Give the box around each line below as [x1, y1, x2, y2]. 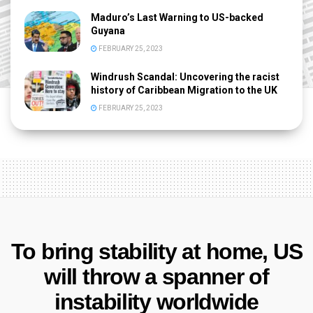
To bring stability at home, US [10, 239, 303, 265]
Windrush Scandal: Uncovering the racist [91, 71, 279, 83]
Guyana [91, 25, 125, 37]
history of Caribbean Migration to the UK [91, 85, 282, 96]
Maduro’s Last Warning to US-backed [91, 12, 263, 24]
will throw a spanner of [44, 264, 269, 290]
